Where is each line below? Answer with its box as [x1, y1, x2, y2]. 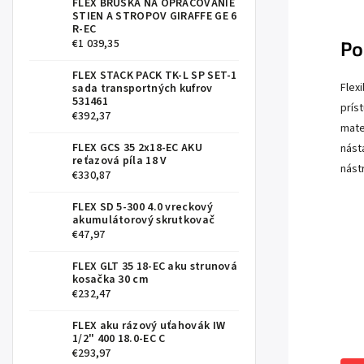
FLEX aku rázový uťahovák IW [72, 317, 226, 334]
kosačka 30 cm [72, 271, 149, 288]
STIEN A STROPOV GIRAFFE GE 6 [72, 7, 237, 24]
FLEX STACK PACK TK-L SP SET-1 [72, 67, 237, 84]
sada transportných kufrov [72, 80, 213, 97]
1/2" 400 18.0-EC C [72, 330, 166, 347]
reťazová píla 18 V [72, 152, 167, 169]
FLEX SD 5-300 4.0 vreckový [72, 198, 213, 215]
